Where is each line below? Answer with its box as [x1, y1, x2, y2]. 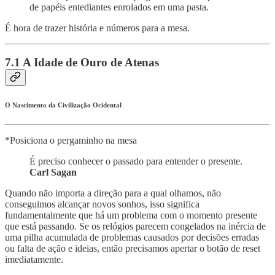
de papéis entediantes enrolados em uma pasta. [29, 1, 209, 12]
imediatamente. [5, 254, 63, 265]
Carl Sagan [29, 167, 77, 178]
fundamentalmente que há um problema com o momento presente [5, 210, 257, 221]
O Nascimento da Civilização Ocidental [5, 101, 122, 109]
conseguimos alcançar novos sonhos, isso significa [5, 199, 199, 210]
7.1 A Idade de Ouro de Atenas [5, 56, 159, 69]
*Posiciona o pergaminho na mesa [5, 135, 137, 146]
